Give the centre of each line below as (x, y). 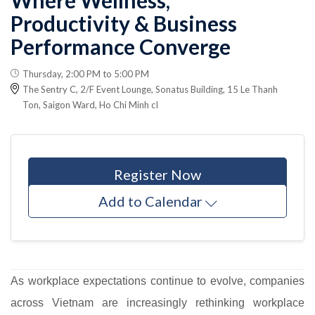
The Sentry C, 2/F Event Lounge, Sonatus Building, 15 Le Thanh (150, 89)
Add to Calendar (150, 201)
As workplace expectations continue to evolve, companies (157, 281)
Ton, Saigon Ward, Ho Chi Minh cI (90, 104)
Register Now (157, 174)
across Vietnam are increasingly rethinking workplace (157, 302)
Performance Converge (121, 46)
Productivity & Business (124, 23)
